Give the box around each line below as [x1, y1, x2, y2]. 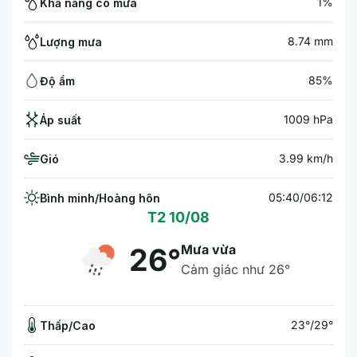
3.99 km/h [279, 151, 333, 165]
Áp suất [40, 112, 81, 127]
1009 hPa [284, 112, 333, 126]
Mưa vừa [181, 241, 236, 257]
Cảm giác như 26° [181, 261, 290, 277]
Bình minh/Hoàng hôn [40, 190, 160, 205]
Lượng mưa [40, 34, 102, 49]
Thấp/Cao [40, 318, 96, 332]
